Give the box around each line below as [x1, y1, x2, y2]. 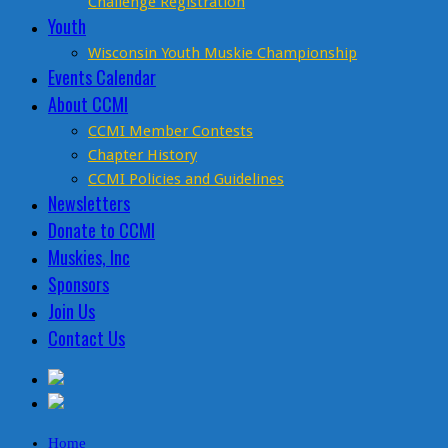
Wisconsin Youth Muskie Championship [88, 44, 357, 63]
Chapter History [88, 146, 197, 165]
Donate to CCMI [48, 217, 155, 244]
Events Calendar [48, 64, 156, 91]
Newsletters [48, 190, 130, 217]
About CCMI [48, 91, 128, 118]
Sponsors [48, 271, 109, 298]
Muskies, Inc [48, 244, 130, 271]
